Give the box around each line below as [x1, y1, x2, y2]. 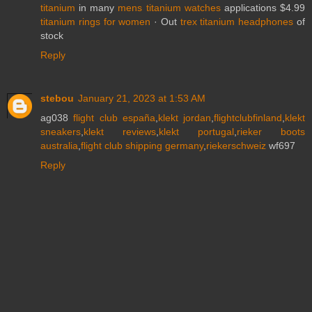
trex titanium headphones [180, 15, 294, 27]
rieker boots [237, 125, 305, 137]
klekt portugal [159, 125, 234, 137]
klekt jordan [157, 111, 211, 123]
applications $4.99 [220, 1, 306, 13]
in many [75, 1, 118, 13]
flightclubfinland [214, 111, 282, 123]
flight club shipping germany [81, 139, 203, 151]
